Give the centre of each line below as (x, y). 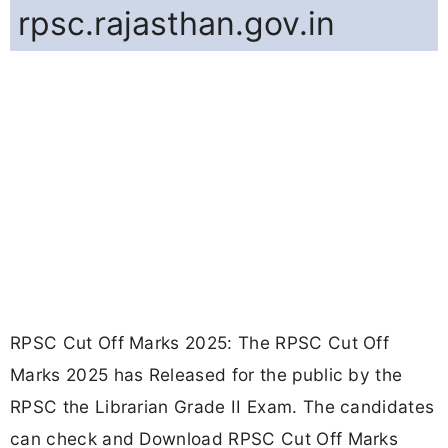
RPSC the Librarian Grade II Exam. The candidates (222, 407)
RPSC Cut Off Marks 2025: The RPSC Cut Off (200, 343)
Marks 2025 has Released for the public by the (206, 375)
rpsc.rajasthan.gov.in (176, 24)
